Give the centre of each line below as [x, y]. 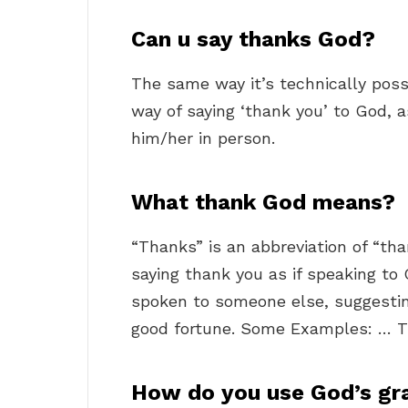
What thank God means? [263, 203]
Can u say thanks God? [253, 40]
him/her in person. [203, 138]
